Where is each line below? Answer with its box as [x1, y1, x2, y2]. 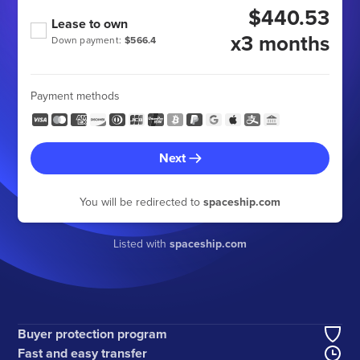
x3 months [230, 28, 329, 59]
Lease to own [51, 14, 129, 33]
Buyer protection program [18, 325, 168, 344]
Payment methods [31, 88, 121, 104]
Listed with [113, 235, 170, 252]
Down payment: [51, 33, 122, 47]
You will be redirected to [80, 194, 203, 210]
